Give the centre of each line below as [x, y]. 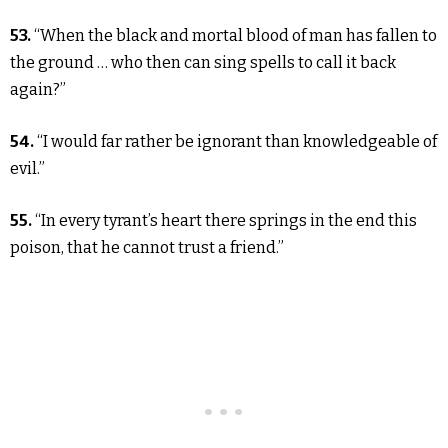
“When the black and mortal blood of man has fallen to [235, 35]
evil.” [27, 168]
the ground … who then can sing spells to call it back [203, 62]
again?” [38, 89]
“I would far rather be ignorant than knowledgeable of [237, 141]
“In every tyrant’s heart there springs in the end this [226, 220]
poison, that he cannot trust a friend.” [147, 247]
